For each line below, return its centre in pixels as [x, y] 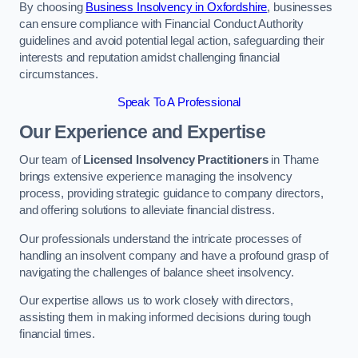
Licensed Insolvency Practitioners [176, 160]
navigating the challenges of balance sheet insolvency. [157, 272]
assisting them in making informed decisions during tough [165, 318]
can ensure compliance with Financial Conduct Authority [162, 24]
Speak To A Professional [179, 103]
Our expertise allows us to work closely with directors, [157, 301]
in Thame [294, 160]
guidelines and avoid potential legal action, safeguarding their [172, 40]
